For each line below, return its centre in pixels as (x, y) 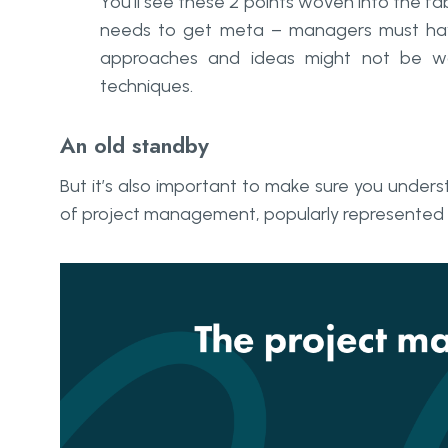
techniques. (146, 86)
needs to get (160, 30)
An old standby (134, 145)
